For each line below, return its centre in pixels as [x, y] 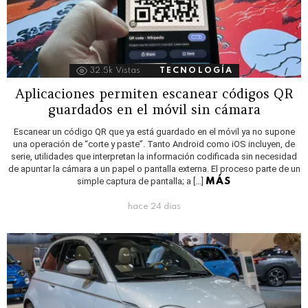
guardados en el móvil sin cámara [154, 110]
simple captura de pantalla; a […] [141, 181]
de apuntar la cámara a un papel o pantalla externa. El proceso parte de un [154, 169]
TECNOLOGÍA [196, 71]
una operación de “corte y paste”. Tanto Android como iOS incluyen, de [154, 144]
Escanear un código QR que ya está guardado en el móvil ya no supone [154, 132]
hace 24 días [154, 207]
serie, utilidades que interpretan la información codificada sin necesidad [154, 157]
